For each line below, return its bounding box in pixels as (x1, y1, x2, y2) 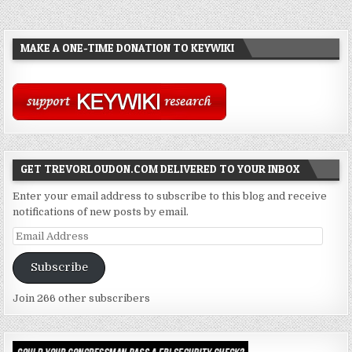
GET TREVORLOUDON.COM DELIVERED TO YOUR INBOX (20, 162, 300, 176)
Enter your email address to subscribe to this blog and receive (13, 190, 328, 203)
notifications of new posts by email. (13, 206, 189, 218)
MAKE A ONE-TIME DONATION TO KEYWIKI (20, 41, 235, 55)
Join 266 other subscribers (13, 291, 151, 304)
